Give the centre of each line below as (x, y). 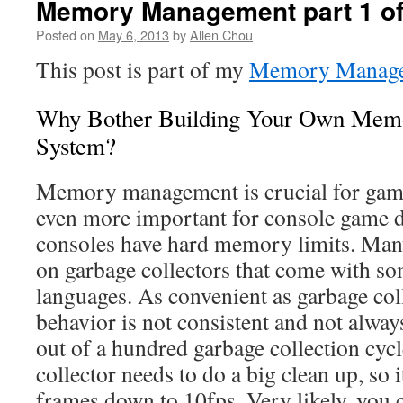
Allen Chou (221, 35)
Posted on (65, 35)
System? (76, 146)
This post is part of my (143, 69)
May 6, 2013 (134, 35)
